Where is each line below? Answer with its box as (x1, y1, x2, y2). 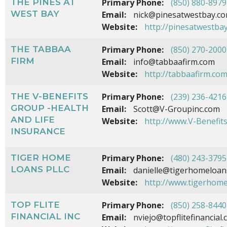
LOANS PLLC (11, 164, 69, 175)
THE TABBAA (11, 44, 71, 55)
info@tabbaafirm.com (131, 56, 215, 68)
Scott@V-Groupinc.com (131, 103, 220, 115)
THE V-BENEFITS (11, 91, 88, 102)
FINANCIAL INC (11, 211, 80, 222)
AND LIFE (11, 115, 55, 125)
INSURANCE (11, 126, 65, 137)
